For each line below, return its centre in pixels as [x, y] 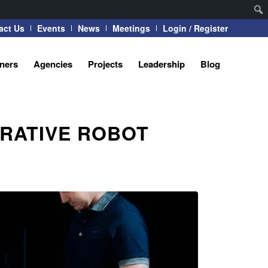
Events [51, 28]
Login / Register [195, 28]
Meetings [131, 28]
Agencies [53, 64]
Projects [105, 64]
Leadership [162, 64]
